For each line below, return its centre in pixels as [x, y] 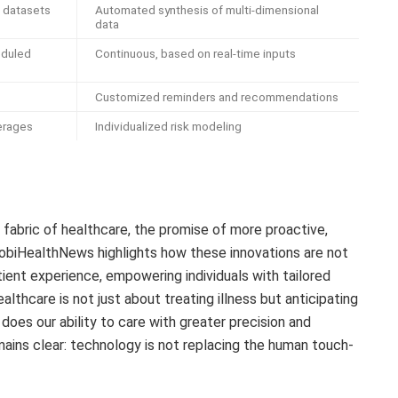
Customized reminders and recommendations [217, 97]
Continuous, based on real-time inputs [195, 54]
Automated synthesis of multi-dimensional [207, 10]
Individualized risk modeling [168, 127]
